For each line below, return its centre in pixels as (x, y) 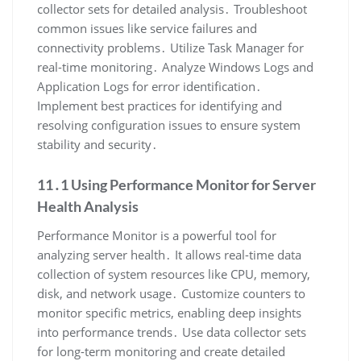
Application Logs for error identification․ (149, 86)
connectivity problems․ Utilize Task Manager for (170, 47)
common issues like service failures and (147, 28)
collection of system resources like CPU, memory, (174, 274)
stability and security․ (98, 144)
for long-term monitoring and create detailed (161, 351)
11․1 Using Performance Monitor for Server (176, 184)
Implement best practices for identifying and (160, 105)
